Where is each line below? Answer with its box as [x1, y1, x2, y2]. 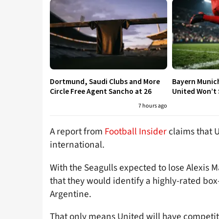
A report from [50, 125, 105, 139]
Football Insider [105, 125, 167, 139]
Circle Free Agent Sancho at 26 [50, 87, 152, 96]
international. [50, 138, 105, 152]
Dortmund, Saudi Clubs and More [50, 77, 160, 87]
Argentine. [50, 187, 91, 201]
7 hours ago [138, 102, 167, 110]
